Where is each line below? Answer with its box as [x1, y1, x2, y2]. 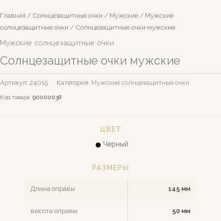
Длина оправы [31, 185, 75, 193]
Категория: [57, 79, 91, 87]
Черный [103, 140, 128, 148]
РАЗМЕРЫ [92, 164, 129, 172]
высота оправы [31, 207, 77, 215]
